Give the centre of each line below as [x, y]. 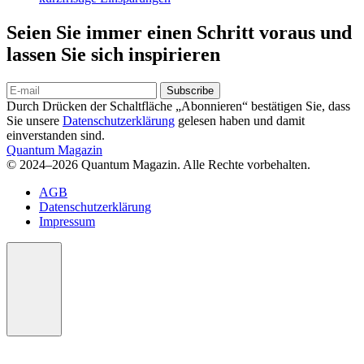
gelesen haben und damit [240, 121]
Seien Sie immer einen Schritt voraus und [179, 33]
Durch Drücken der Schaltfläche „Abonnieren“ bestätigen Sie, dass [178, 106]
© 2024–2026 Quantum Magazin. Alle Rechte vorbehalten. [158, 165]
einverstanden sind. [56, 136]
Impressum [67, 222]
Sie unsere [35, 121]
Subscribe [190, 91]
